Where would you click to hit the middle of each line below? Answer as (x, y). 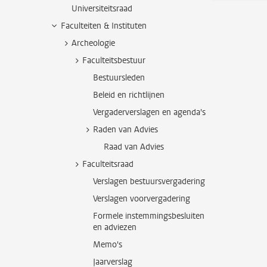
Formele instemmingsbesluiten (149, 216)
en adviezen (115, 227)
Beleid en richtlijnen (129, 95)
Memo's (108, 245)
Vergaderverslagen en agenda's (149, 112)
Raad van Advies (134, 147)
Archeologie (93, 43)
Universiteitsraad (102, 9)
